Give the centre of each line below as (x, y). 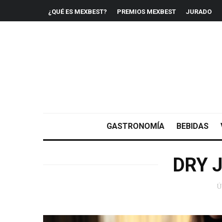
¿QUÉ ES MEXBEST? (78, 12)
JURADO (199, 12)
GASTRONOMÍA (135, 126)
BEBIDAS (192, 126)
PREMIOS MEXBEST (146, 12)
